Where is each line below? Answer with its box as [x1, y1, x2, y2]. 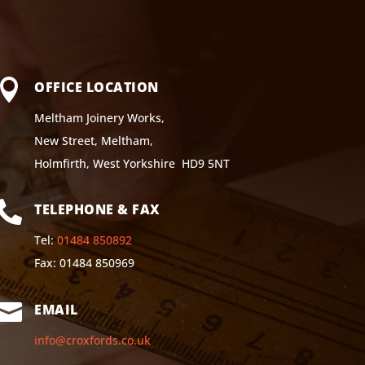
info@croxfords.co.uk [34, 332, 152, 348]
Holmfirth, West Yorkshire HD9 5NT [34, 155, 231, 171]
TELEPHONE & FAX [34, 200, 161, 219]
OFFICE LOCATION [34, 77, 159, 96]
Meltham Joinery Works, [34, 109, 165, 125]
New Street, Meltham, [34, 132, 154, 148]
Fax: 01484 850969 [34, 255, 135, 271]
